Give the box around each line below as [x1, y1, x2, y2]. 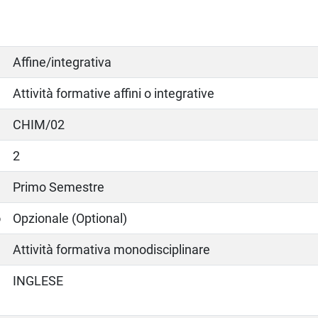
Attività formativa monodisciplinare [13, 241, 211, 257]
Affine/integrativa [13, 54, 112, 70]
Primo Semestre [13, 179, 105, 194]
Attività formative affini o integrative [13, 85, 215, 101]
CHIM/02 [13, 116, 65, 132]
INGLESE [13, 273, 64, 288]
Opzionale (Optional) [13, 210, 128, 226]
